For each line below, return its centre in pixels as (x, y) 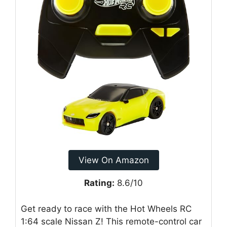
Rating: (99, 183)
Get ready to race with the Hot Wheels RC (106, 209)
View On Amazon (113, 160)
